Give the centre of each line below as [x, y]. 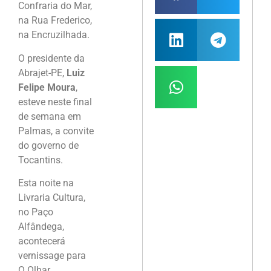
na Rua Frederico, [55, 21]
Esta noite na [46, 183]
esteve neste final [55, 102]
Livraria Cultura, [52, 198]
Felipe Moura [47, 87]
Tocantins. [41, 160]
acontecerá [42, 241]
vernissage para [52, 256]
